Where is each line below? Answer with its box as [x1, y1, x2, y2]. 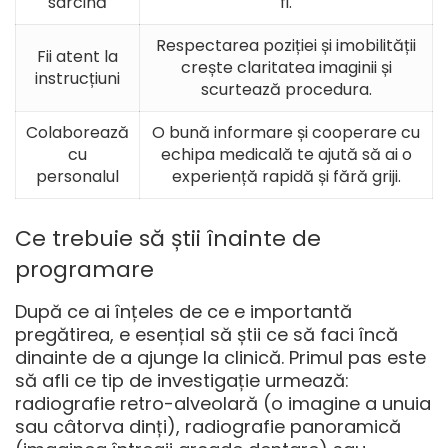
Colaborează [26, 121, 129, 145]
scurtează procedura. [200, 78, 372, 102]
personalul [36, 165, 119, 189]
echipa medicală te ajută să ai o [160, 143, 412, 167]
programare [15, 254, 154, 286]
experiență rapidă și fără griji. [171, 165, 401, 189]
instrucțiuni [35, 67, 120, 91]
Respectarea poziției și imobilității [156, 34, 416, 58]
